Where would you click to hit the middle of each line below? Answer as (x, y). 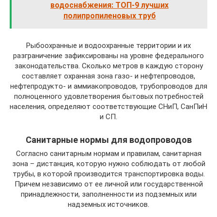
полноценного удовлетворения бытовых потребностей (108, 97)
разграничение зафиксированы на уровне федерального (108, 56)
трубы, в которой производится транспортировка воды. (108, 174)
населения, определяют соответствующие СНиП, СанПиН (108, 107)
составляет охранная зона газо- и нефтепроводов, (108, 76)
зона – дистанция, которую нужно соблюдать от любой (108, 164)
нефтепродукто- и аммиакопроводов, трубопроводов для (108, 86)
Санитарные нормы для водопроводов (108, 140)
